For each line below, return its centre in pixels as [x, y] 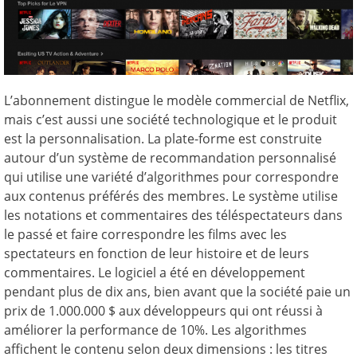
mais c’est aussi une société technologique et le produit [171, 120]
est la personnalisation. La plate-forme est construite [163, 139]
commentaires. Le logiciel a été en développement [155, 273]
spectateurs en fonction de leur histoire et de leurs [157, 254]
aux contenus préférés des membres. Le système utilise [171, 196]
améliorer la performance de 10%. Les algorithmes [155, 330]
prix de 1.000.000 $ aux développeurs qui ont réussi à [163, 311]
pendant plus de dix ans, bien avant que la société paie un [177, 292]
